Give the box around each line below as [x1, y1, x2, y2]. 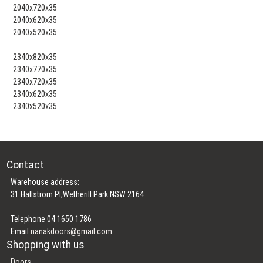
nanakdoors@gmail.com [31, 226, 113, 236]
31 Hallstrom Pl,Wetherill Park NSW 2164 [11, 189, 144, 199]
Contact [6, 159, 45, 171]
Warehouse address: [11, 177, 80, 187]
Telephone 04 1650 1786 [11, 214, 92, 224]
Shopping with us [6, 238, 85, 251]
